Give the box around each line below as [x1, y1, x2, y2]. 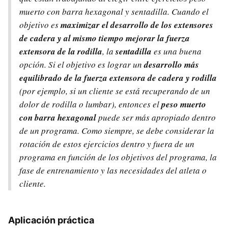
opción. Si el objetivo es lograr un [19, 58, 144, 70]
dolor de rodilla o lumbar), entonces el [19, 98, 161, 110]
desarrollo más [144, 58, 199, 71]
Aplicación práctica [8, 214, 94, 225]
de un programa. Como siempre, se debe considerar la [19, 124, 214, 136]
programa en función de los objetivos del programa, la [19, 151, 217, 163]
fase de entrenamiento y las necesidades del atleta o [19, 164, 207, 176]
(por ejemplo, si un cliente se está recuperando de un [19, 84, 210, 97]
